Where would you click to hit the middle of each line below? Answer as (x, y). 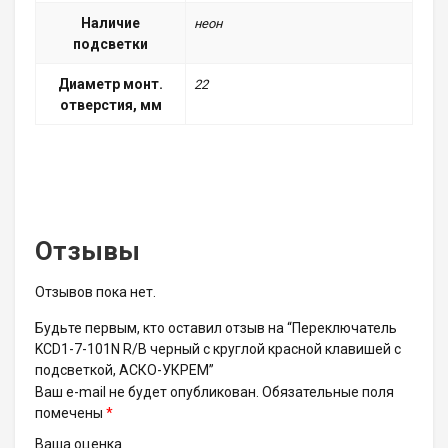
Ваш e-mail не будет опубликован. (147, 391)
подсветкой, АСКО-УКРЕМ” (124, 369)
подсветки (110, 44)
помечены (70, 412)
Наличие (110, 23)
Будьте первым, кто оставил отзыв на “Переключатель (216, 327)
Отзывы (87, 250)
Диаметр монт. (110, 84)
